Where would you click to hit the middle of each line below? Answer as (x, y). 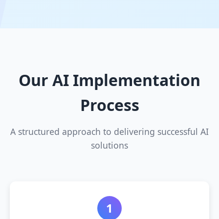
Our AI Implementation (109, 80)
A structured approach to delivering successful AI (109, 131)
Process (109, 105)
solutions (109, 145)
